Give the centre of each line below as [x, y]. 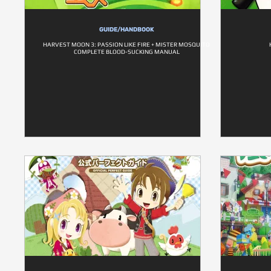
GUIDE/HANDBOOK [127, 30]
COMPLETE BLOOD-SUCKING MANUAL [127, 52]
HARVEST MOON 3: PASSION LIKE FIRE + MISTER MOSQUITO [127, 44]
